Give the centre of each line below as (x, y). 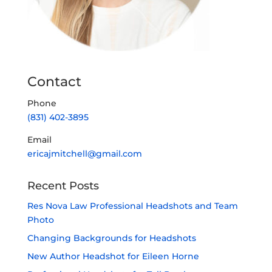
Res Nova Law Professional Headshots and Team (132, 206)
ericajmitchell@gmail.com (84, 153)
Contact (54, 81)
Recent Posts (63, 185)
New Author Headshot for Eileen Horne (113, 256)
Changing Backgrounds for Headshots (111, 238)
